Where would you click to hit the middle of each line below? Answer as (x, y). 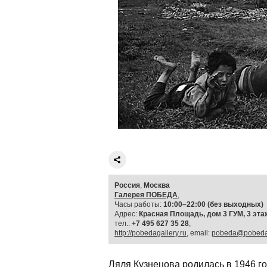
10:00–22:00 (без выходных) (213, 204)
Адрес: (127, 214)
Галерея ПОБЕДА (146, 195)
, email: (199, 233)
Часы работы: (139, 204)
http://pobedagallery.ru (150, 233)
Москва (157, 185)
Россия (127, 185)
